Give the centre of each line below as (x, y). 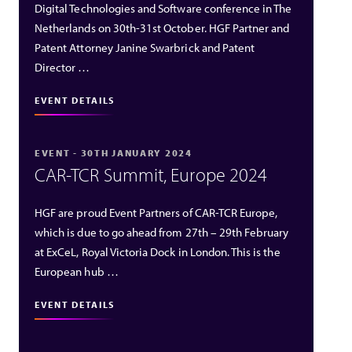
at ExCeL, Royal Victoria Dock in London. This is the (158, 252)
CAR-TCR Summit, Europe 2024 (151, 175)
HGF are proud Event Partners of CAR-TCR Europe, (156, 213)
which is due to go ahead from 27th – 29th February (162, 233)
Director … (62, 67)
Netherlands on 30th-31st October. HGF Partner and (162, 27)
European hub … (77, 272)
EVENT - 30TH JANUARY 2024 (114, 152)
